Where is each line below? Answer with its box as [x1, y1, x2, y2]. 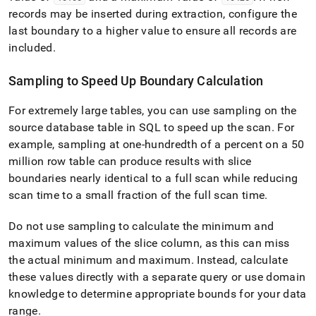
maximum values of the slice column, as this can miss [8, 236, 290, 250]
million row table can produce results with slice [8, 154, 252, 168]
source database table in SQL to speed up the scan [8, 121, 272, 134]
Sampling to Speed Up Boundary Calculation [8, 73, 264, 88]
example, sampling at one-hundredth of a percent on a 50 [8, 138, 305, 151]
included [8, 41, 53, 54]
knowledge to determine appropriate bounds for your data [8, 287, 307, 300]
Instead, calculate [193, 253, 288, 267]
